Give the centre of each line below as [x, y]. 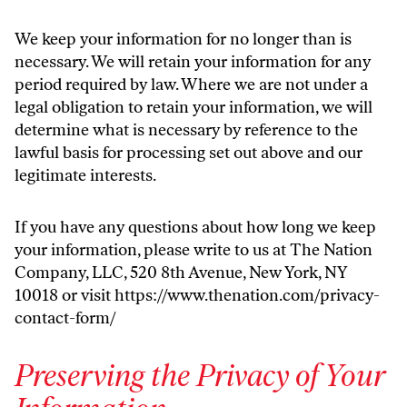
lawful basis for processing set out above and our [189, 153]
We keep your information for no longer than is [183, 39]
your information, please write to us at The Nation [194, 250]
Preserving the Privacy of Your [199, 376]
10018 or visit [65, 295]
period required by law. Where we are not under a [191, 84]
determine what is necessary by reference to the [186, 130]
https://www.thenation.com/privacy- [247, 295]
